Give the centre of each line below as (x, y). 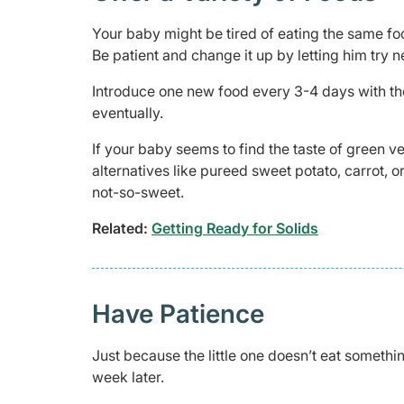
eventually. (128, 112)
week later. (128, 376)
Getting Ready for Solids (235, 228)
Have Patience (178, 313)
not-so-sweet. (138, 192)
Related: (122, 228)
